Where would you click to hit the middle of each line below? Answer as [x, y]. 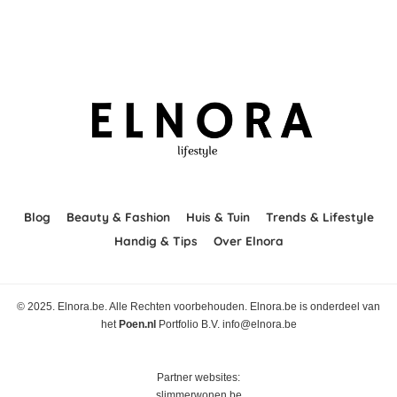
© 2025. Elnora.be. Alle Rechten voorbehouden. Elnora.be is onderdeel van [198, 307]
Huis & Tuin [218, 217]
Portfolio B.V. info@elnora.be [226, 324]
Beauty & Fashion [118, 217]
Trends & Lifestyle [319, 217]
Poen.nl [137, 324]
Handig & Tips [156, 241]
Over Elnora [248, 241]
